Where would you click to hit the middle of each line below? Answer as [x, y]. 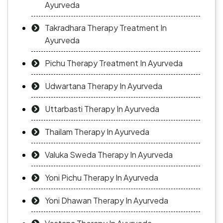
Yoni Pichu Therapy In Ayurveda [102, 178]
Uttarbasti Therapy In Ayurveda [102, 109]
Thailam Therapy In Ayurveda [97, 132]
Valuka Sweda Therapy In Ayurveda [109, 155]
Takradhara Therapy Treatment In [106, 28]
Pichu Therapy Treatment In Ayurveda [114, 63]
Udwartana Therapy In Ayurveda [104, 86]
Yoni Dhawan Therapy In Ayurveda [107, 201]
